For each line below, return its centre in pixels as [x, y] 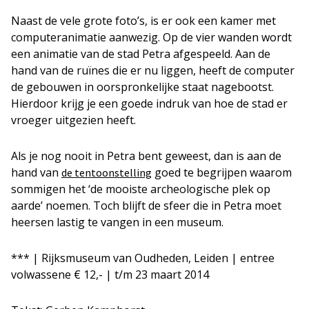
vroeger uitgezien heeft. [73, 120]
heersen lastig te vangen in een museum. [117, 222]
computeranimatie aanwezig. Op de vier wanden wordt [151, 37]
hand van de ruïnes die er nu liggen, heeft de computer [153, 70]
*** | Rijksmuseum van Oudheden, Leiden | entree [143, 258]
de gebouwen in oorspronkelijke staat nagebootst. [142, 87]
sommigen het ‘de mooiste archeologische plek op [141, 189]
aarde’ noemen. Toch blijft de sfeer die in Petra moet [146, 206]
